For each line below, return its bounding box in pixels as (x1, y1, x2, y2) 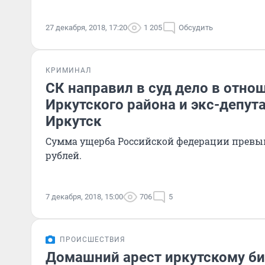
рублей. (46, 149, 82, 161)
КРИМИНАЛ (46, 66, 91, 75)
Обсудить (179, 23, 213, 32)
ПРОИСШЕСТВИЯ (60, 235, 125, 244)
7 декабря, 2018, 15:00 (46, 192, 123, 201)
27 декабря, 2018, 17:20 (46, 23, 127, 32)
